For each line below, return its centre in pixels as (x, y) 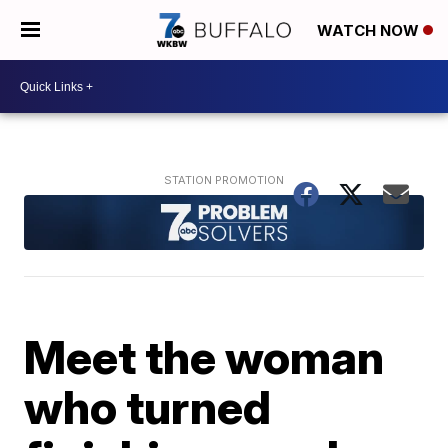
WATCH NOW (370, 31)
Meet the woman (204, 356)
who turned (148, 406)
